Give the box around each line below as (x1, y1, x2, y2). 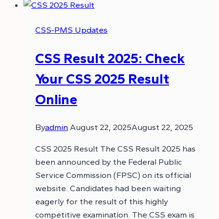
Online (35, 90, 77, 108)
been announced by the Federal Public (35, 157, 182, 167)
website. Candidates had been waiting (35, 183, 181, 194)
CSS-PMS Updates (35, 24, 108, 35)
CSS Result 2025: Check (35, 49, 185, 66)
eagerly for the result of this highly (35, 197, 168, 207)
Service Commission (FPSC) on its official (35, 170, 191, 180)
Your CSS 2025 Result (35, 70, 169, 87)
